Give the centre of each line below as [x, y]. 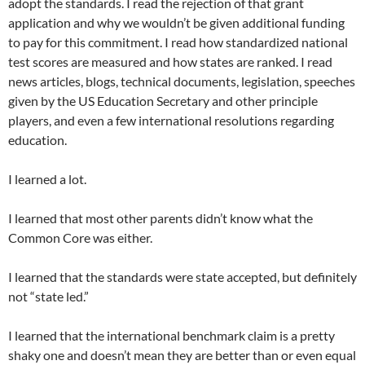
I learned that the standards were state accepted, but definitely [182, 277]
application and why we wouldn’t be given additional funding [176, 23]
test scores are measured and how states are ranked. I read [170, 62]
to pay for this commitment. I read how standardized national [178, 42]
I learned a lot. [47, 179]
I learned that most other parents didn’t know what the [161, 218]
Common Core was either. [80, 238]
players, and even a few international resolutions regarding [171, 121]
